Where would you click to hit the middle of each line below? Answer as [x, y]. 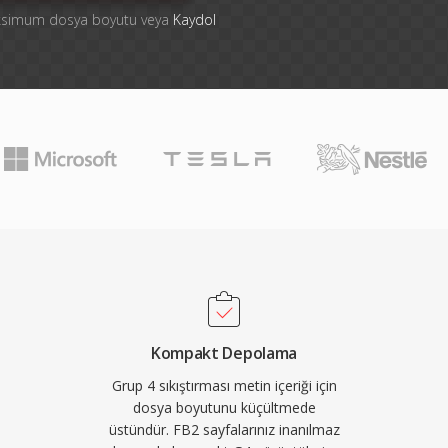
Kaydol [194, 19]
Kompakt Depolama [224, 353]
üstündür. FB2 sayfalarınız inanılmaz [224, 429]
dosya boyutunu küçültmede [224, 407]
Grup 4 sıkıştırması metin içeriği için [224, 385]
